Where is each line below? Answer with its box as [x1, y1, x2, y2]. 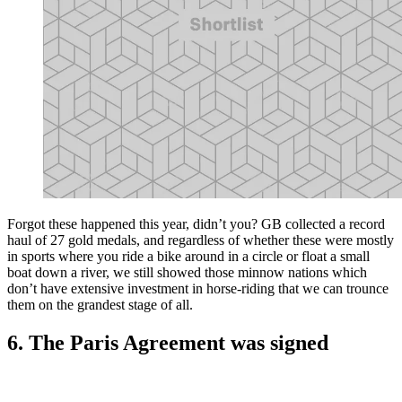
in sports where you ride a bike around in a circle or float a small [7, 249, 370, 265]
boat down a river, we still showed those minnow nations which [7, 265, 367, 281]
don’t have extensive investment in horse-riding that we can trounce [7, 281, 389, 297]
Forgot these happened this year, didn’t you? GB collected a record [7, 216, 385, 232]
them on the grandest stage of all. [7, 297, 193, 313]
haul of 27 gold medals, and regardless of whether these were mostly [7, 232, 394, 249]
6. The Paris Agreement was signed [7, 330, 328, 354]
